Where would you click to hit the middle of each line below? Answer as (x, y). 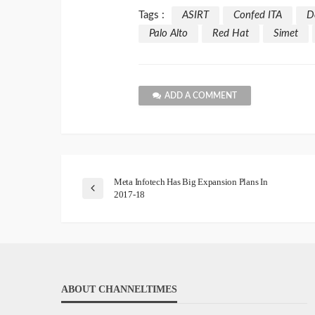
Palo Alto (168, 33)
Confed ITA (258, 15)
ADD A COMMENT (201, 95)
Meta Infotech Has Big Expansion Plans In (191, 181)
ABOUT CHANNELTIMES (119, 289)
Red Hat (231, 33)
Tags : (152, 15)
